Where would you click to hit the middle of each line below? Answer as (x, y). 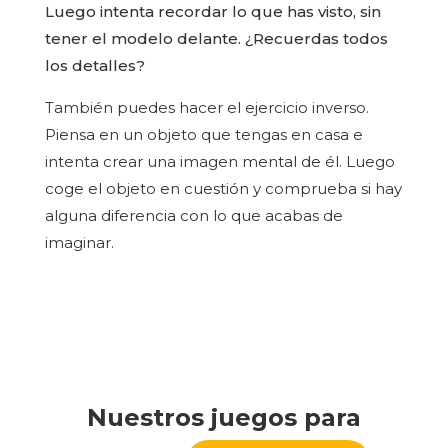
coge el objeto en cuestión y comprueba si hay (223, 188)
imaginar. (79, 242)
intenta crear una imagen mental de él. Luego (219, 161)
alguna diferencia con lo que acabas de (193, 215)
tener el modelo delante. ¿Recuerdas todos (216, 38)
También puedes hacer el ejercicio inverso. (206, 107)
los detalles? (94, 65)
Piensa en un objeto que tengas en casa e (203, 134)
